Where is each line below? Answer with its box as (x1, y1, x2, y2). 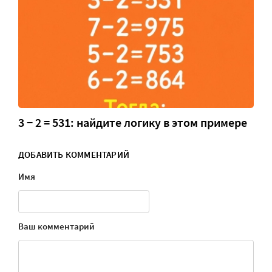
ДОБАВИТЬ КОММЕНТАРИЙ (18, 149, 129, 161)
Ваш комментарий (18, 220, 95, 233)
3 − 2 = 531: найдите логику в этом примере (18, 115, 247, 131)
